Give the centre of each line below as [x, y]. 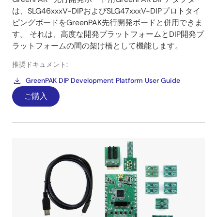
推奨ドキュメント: [40, 65]
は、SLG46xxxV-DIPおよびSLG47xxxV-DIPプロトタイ [106, 11]
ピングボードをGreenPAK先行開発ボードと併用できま [107, 23]
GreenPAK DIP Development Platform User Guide [103, 81]
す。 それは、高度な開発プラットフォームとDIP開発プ [108, 34]
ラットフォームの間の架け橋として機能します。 [97, 46]
